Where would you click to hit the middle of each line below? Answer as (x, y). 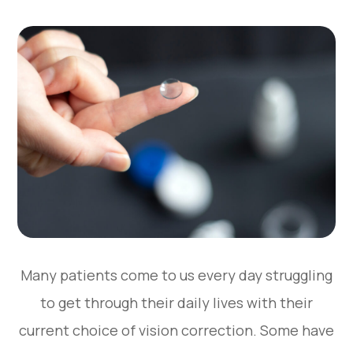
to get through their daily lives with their (176, 302)
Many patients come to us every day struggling (176, 275)
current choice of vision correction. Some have (176, 330)
